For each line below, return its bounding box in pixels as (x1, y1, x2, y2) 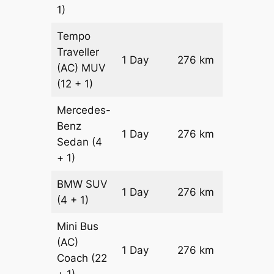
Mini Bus (57, 220, 99, 232)
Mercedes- (57, 103, 111, 116)
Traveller (57, 45, 100, 58)
